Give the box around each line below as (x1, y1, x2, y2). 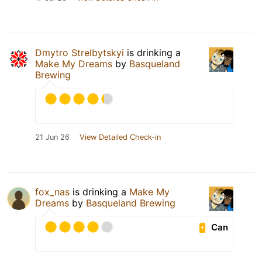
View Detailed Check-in (80, 133, 161, 142)
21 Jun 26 (35, 133, 70, 142)
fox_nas (35, 186, 70, 198)
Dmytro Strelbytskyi (35, 47, 124, 59)
